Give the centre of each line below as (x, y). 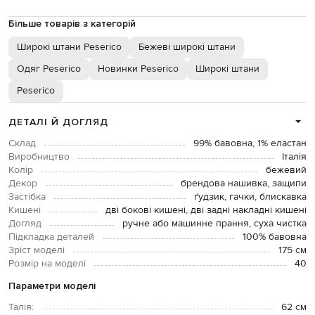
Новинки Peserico (138, 69)
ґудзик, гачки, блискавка (250, 197)
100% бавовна (275, 237)
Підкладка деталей (51, 237)
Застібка (27, 197)
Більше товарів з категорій (72, 23)
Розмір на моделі (47, 263)
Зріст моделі (37, 250)
